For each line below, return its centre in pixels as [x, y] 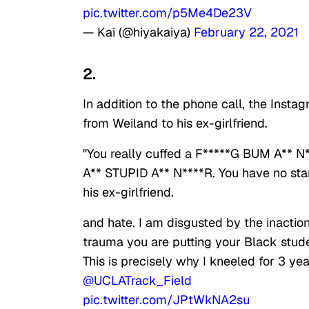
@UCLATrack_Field [137, 281]
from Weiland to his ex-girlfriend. [177, 123]
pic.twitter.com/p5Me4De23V [167, 13]
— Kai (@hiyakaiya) [138, 32]
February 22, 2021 [246, 32]
